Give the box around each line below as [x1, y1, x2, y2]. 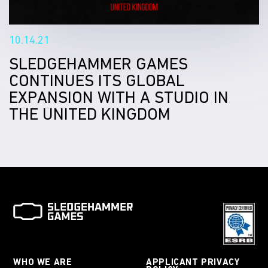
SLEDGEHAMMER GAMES [9, 54, 188, 74]
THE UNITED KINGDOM [9, 104, 170, 124]
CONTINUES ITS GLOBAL [9, 71, 185, 90]
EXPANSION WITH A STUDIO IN [9, 87, 229, 107]
